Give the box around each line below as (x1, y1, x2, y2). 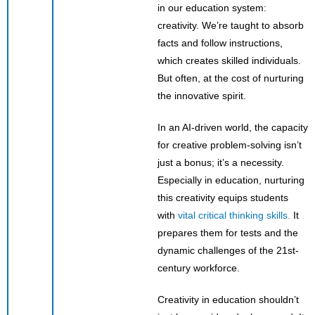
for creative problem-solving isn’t (157, 139, 302, 150)
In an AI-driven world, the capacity (157, 121, 308, 133)
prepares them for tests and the (157, 226, 298, 238)
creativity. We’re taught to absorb (157, 19, 304, 31)
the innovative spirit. (157, 89, 249, 101)
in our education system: (157, 1, 266, 13)
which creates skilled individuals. (157, 54, 301, 66)
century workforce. (157, 262, 243, 274)
